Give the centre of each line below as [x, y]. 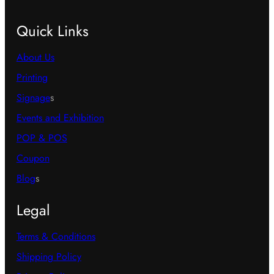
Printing [32, 78]
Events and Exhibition [60, 118]
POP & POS [42, 138]
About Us [35, 57]
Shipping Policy [49, 257]
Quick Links [52, 31]
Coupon [33, 158]
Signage [33, 98]
